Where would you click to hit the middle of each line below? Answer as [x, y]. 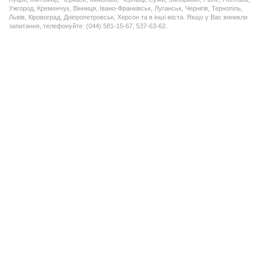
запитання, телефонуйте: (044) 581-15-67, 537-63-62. [88, 26]
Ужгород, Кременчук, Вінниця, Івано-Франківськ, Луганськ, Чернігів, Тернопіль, [126, 8]
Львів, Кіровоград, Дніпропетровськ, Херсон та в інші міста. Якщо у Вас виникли [128, 17]
